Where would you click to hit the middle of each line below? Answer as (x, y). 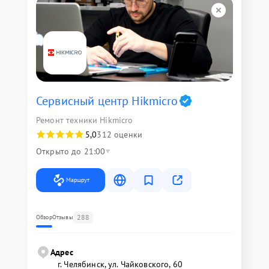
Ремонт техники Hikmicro (85, 120)
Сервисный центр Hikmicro (107, 101)
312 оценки (119, 134)
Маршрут (78, 180)
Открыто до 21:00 (71, 151)
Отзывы (62, 217)
